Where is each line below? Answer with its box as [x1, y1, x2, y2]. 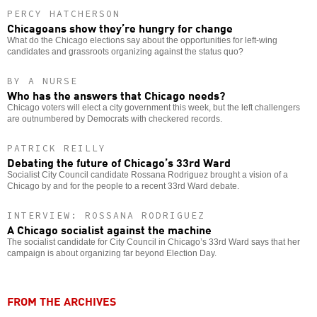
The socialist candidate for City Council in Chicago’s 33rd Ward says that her [7, 236, 300, 247]
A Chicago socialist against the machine [7, 220, 212, 238]
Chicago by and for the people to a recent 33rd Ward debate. [7, 180, 239, 191]
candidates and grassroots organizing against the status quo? [7, 46, 243, 57]
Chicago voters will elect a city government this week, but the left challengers [7, 102, 300, 113]
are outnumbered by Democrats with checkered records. [7, 113, 222, 124]
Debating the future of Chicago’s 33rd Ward [7, 153, 231, 171]
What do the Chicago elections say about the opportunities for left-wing [7, 35, 277, 45]
